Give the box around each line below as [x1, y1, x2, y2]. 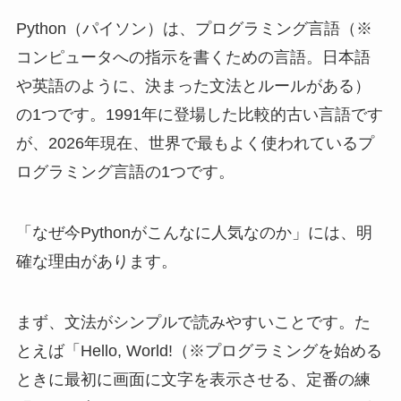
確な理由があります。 [15, 252, 177, 270]
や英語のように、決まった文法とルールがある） [15, 77, 371, 96]
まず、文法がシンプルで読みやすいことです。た [15, 312, 371, 331]
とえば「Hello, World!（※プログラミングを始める [15, 341, 382, 360]
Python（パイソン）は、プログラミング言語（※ [15, 20, 372, 38]
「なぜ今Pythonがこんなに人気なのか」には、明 [15, 223, 372, 242]
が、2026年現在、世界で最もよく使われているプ [15, 134, 374, 153]
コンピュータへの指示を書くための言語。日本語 [15, 48, 371, 67]
